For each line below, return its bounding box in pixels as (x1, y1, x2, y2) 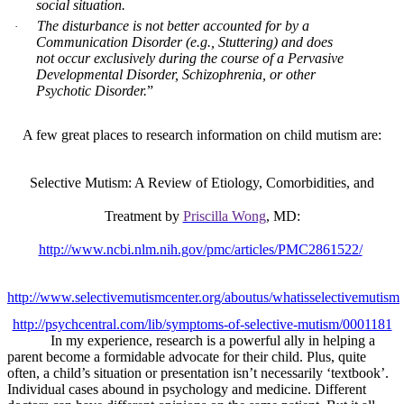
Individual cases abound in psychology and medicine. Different (7, 381, 366, 398)
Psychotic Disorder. (36, 83, 147, 99)
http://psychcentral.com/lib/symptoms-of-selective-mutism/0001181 (12, 317, 392, 333)
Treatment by (104, 208, 183, 225)
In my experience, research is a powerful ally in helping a (50, 333, 375, 349)
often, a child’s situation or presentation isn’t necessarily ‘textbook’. (7, 365, 389, 381)
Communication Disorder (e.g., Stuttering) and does (36, 34, 333, 50)
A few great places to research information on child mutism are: (23, 127, 381, 143)
